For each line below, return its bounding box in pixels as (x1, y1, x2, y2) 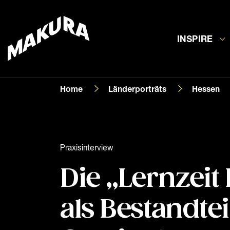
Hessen (192, 84, 220, 94)
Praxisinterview (60, 142, 113, 152)
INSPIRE (177, 32, 213, 44)
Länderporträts (108, 84, 166, 94)
